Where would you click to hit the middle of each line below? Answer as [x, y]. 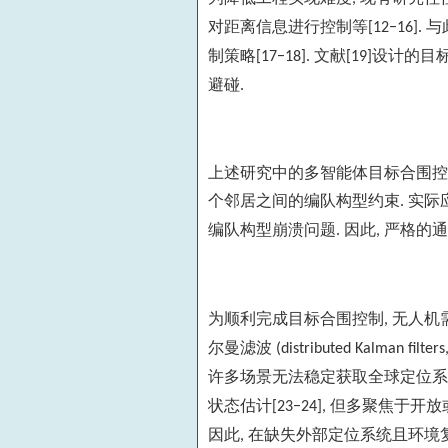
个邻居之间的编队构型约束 [304, 201]
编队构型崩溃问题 [272, 230]
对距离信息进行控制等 [288, 26]
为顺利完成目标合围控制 [296, 318]
